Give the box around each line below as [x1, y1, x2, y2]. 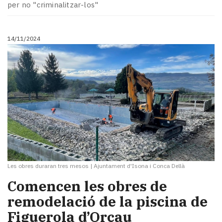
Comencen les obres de [7, 177, 167, 196]
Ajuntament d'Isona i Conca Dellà [94, 162, 185, 169]
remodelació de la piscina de [7, 192, 208, 211]
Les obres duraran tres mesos [7, 162, 89, 169]
